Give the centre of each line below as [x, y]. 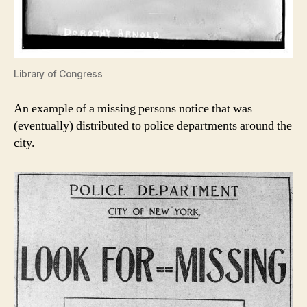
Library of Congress [58, 73]
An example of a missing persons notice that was [133, 108]
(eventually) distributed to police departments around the [153, 125]
